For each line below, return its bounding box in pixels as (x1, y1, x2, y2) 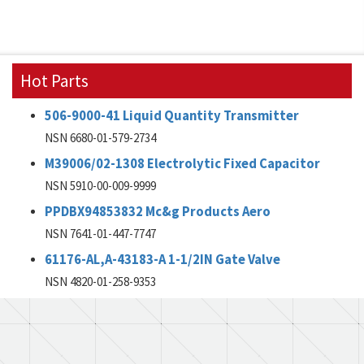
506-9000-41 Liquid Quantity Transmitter (45, 107, 299, 124)
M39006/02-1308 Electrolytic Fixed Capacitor (45, 155, 320, 172)
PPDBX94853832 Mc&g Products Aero (45, 203, 271, 220)
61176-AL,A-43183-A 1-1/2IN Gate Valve (45, 251, 280, 268)
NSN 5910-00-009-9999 (45, 178, 156, 193)
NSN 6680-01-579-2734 (45, 130, 156, 145)
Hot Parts (20, 70, 89, 92)
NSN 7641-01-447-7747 (45, 226, 156, 241)
